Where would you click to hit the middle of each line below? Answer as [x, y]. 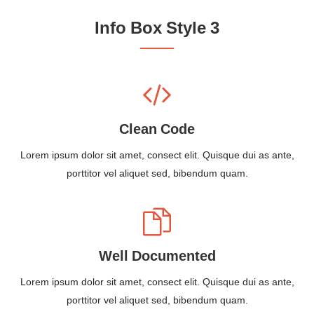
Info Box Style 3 [157, 29]
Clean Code [157, 129]
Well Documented [157, 256]
